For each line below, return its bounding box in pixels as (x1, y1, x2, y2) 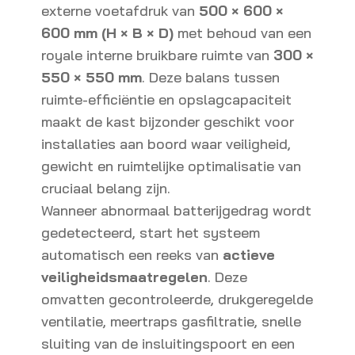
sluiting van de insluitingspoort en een (41, 334, 295, 353)
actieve (223, 246, 275, 264)
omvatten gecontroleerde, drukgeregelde (41, 290, 313, 308)
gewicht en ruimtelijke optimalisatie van (41, 157, 301, 175)
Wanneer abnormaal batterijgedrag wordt (41, 201, 311, 219)
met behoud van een (174, 24, 311, 42)
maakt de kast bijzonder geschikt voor (41, 113, 294, 131)
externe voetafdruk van (41, 2, 199, 20)
